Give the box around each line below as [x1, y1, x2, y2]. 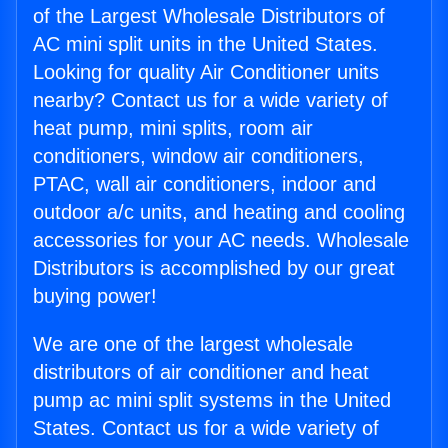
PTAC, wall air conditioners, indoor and [33, 173, 376, 196]
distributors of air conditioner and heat [33, 361, 369, 384]
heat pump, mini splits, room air [33, 117, 313, 140]
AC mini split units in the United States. [33, 33, 378, 56]
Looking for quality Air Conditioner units [33, 61, 379, 84]
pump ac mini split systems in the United [33, 389, 391, 412]
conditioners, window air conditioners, [33, 145, 364, 168]
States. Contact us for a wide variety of [33, 417, 379, 440]
